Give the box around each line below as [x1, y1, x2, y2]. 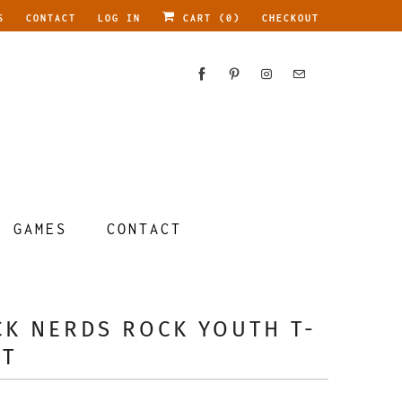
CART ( [176, 13, 226, 23]
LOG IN [98, 13, 141, 23]
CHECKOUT [262, 13, 319, 23]
